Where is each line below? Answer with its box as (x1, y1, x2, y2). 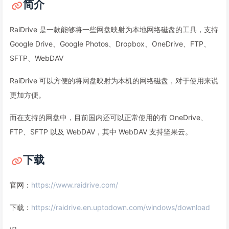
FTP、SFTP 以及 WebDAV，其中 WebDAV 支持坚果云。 (10, 127, 192, 136)
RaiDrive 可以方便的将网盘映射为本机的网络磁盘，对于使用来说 (10, 76, 218, 85)
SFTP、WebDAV (10, 54, 63, 62)
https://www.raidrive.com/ (31, 180, 118, 189)
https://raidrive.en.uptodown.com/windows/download (31, 203, 210, 212)
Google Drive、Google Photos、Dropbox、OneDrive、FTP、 (10, 39, 211, 48)
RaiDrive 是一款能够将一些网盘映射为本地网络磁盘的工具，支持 (10, 25, 218, 34)
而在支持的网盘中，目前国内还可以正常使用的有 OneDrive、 (10, 113, 208, 122)
